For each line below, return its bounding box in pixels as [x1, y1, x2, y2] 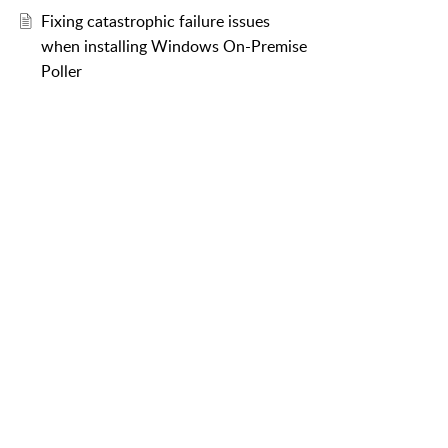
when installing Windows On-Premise [40, 35, 307, 58]
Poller [40, 60, 82, 83]
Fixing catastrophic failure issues [40, 10, 270, 33]
